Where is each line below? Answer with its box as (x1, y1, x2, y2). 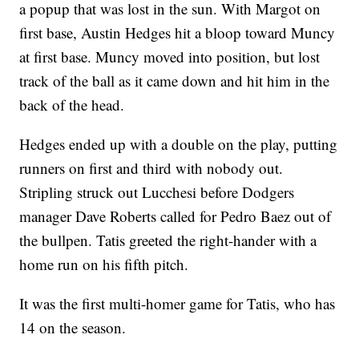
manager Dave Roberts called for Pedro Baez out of (19, 206, 332, 227)
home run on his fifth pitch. (19, 254, 189, 275)
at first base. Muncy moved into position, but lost (19, 46, 321, 67)
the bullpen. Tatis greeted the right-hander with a (19, 230, 317, 251)
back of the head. (19, 95, 125, 115)
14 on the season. (19, 317, 127, 338)
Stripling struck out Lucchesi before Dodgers (19, 182, 295, 203)
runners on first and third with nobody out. (19, 158, 284, 179)
